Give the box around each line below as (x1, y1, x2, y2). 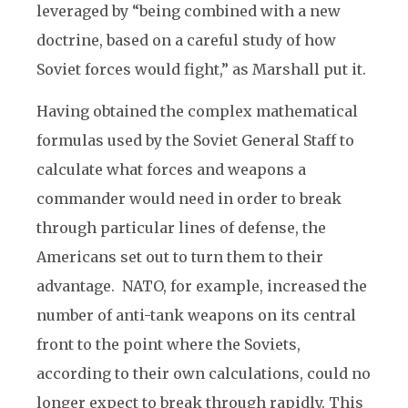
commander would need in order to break (36, 189, 342, 208)
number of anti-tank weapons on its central (36, 306, 356, 324)
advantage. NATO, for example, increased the (36, 277, 367, 295)
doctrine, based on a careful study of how (36, 31, 336, 49)
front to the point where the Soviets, (36, 335, 301, 353)
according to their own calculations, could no (36, 364, 371, 382)
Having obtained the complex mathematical (36, 102, 358, 120)
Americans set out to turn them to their (36, 248, 323, 266)
